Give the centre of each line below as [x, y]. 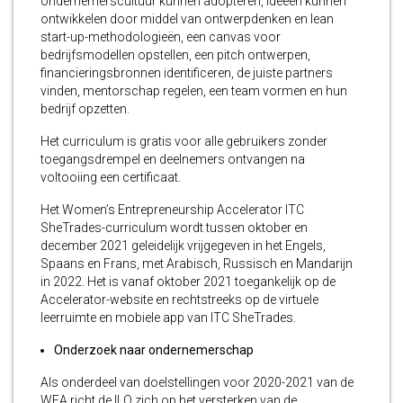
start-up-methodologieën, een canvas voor [161, 37]
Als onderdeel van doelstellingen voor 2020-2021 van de [197, 383]
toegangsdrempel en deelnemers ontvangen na [173, 160]
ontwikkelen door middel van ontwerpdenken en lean [187, 19]
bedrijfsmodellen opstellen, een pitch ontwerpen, [175, 55]
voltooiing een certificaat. [111, 178]
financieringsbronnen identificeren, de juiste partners [187, 73]
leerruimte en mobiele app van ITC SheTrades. [168, 318]
